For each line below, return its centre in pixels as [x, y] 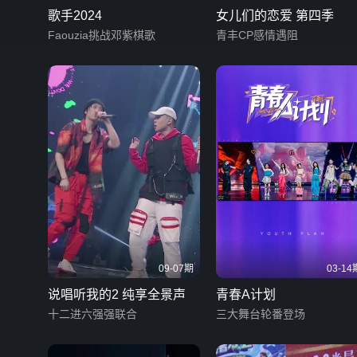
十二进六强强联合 [92, 314]
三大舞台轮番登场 [261, 314]
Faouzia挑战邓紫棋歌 [102, 35]
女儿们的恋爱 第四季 [275, 15]
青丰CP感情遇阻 [257, 35]
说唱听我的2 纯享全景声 [117, 295]
